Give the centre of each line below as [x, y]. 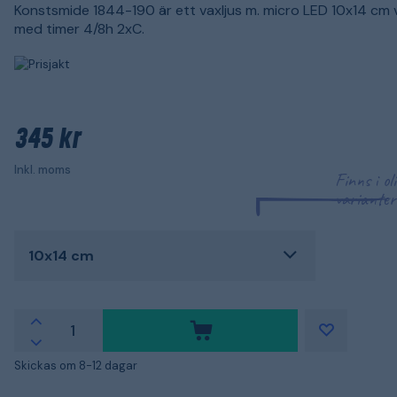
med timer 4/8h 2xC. [79, 29]
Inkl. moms [43, 169]
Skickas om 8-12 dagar [76, 365]
